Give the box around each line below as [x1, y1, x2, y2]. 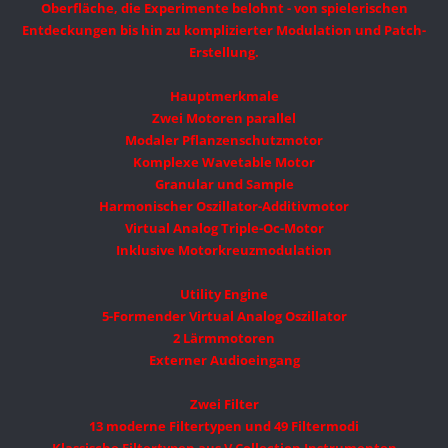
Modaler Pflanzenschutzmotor [125, 131, 323, 150]
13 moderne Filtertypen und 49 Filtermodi [89, 417, 359, 436]
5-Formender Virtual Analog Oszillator [101, 307, 347, 326]
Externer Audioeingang [148, 351, 300, 370]
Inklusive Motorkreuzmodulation [116, 241, 332, 260]
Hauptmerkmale [169, 87, 279, 106]
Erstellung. [189, 43, 259, 62]
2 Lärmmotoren [173, 329, 275, 348]
